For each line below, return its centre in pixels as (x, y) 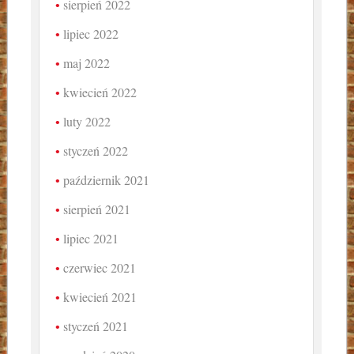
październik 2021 (107, 180)
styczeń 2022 (96, 151)
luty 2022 (87, 122)
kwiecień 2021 (100, 297)
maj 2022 (87, 63)
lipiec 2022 (91, 34)
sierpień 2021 (97, 209)
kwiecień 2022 (100, 92)
